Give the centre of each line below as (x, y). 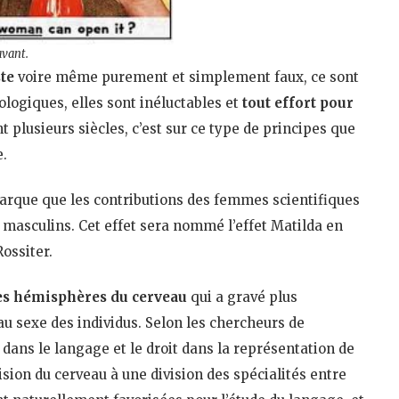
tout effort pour (298, 102)
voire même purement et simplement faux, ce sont (187, 77)
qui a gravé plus (242, 297)
